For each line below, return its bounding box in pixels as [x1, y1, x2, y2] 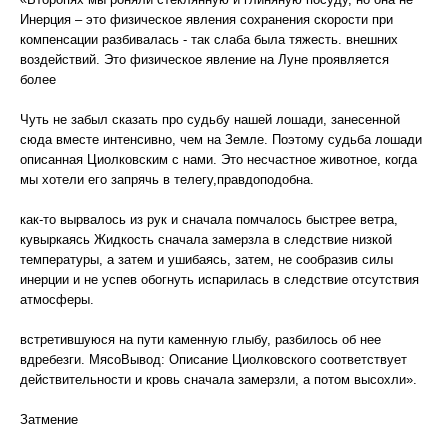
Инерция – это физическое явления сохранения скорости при [20, 12, 393, 27]
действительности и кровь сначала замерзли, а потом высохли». [20, 372, 417, 387]
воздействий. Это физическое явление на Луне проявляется [20, 52, 389, 67]
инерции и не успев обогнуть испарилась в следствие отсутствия [20, 272, 419, 287]
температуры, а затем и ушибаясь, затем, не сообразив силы [20, 252, 393, 267]
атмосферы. [20, 292, 94, 307]
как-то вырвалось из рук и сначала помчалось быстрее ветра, [20, 212, 398, 227]
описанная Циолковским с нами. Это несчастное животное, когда [20, 152, 417, 167]
